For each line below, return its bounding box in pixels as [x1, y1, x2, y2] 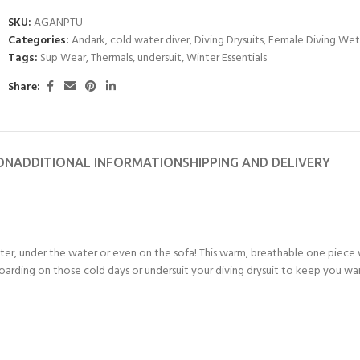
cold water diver [110, 31, 190, 50]
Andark [72, 31, 105, 50]
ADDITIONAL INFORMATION [14, 155, 182, 170]
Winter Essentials [186, 49, 267, 67]
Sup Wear [40, 49, 86, 67]
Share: [8, 77, 40, 96]
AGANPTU [34, 14, 83, 32]
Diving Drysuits [194, 31, 264, 50]
